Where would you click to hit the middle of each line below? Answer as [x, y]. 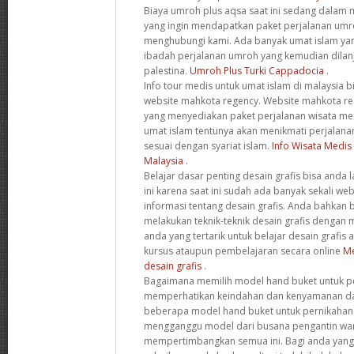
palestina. [167, 70]
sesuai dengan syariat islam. [208, 145]
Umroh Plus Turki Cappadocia [257, 70]
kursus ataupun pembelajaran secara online [243, 250]
